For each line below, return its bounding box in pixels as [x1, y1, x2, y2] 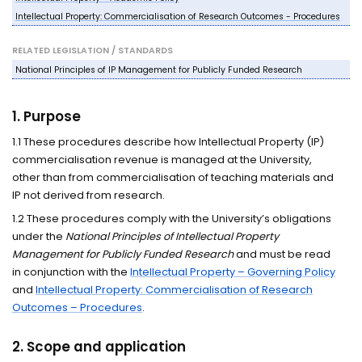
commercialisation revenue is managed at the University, [12, 152, 313, 166]
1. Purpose [12, 107, 82, 127]
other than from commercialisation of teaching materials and [12, 170, 335, 184]
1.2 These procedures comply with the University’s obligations [12, 212, 332, 226]
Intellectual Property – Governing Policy [130, 265, 336, 280]
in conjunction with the [12, 265, 131, 280]
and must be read [234, 247, 331, 262]
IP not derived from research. [12, 187, 166, 202]
